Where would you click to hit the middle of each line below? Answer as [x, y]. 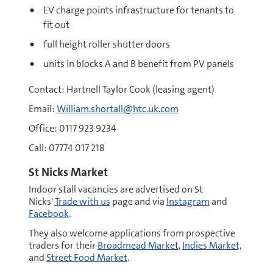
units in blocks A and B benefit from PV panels [138, 64]
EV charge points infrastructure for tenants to [138, 10]
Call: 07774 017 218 [66, 148]
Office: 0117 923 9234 [72, 128]
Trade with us [82, 201]
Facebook [48, 214]
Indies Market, [211, 245]
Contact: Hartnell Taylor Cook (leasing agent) [121, 89]
